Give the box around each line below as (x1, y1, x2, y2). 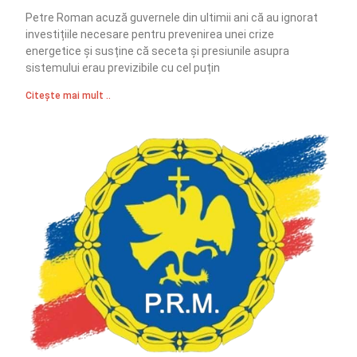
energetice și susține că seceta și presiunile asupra (25, 44, 290, 57)
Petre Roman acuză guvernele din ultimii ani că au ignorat (25, 10, 319, 24)
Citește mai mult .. (25, 89, 112, 101)
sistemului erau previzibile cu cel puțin (25, 61, 221, 74)
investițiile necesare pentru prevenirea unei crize (25, 27, 275, 41)
